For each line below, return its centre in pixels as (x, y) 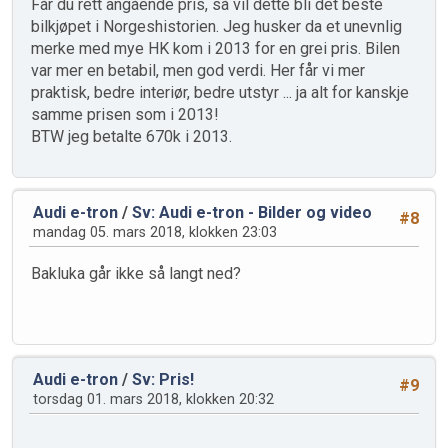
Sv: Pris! (163, 380)
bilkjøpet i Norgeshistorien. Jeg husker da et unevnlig (216, 27)
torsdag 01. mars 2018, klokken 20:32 (153, 400)
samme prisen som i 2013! (125, 115)
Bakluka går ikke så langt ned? (136, 274)
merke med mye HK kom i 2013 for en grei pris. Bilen (215, 49)
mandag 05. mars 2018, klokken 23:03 (155, 233)
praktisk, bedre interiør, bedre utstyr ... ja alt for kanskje (220, 93)
